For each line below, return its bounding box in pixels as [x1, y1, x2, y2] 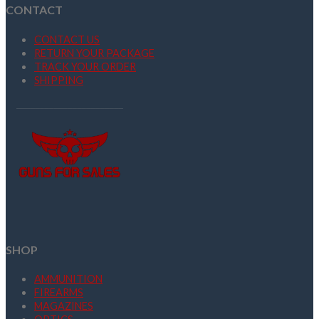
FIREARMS [34, 286, 83, 299]
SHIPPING [34, 73, 83, 86]
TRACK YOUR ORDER [34, 60, 136, 73]
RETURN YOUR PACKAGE [34, 46, 155, 59]
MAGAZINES [34, 300, 93, 313]
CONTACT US [34, 33, 100, 46]
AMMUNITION [34, 273, 103, 286]
